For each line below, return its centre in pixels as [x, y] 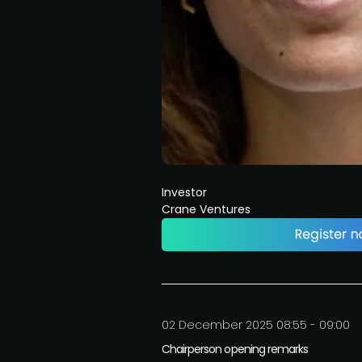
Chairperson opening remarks [235, 349]
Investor [184, 192]
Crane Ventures [206, 209]
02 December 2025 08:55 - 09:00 [256, 325]
